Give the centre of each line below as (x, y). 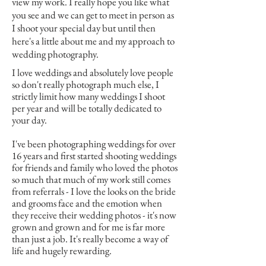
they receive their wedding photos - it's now (94, 215)
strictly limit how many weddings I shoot (88, 96)
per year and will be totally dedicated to (87, 108)
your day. (29, 120)
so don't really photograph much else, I (85, 84)
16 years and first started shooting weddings (94, 156)
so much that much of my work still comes (91, 179)
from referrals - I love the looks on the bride (94, 191)
